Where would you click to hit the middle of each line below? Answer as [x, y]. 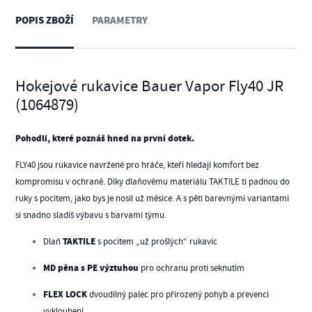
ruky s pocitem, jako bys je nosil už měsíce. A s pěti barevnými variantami [153, 199]
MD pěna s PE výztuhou [91, 269]
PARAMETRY [120, 20]
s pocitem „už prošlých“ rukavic [157, 242]
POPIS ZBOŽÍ [45, 20]
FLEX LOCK [65, 295]
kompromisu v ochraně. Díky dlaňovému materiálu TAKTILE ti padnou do [153, 182]
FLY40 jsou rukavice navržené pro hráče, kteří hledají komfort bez [138, 165]
